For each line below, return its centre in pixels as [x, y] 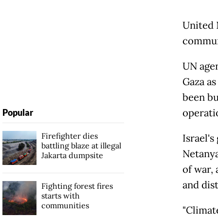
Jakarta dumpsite [72, 155]
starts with [60, 196]
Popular [18, 113]
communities [65, 206]
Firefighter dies [69, 136]
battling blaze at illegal [81, 146]
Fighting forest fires [77, 186]
